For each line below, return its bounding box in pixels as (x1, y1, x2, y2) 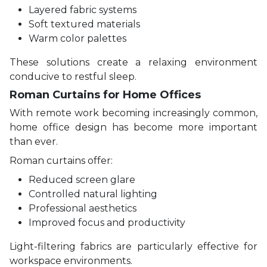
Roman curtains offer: (10, 154, 113, 166)
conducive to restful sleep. (10, 70, 136, 82)
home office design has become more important (10, 121, 257, 133)
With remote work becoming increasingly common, (10, 107, 257, 119)
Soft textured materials (29, 18, 140, 30)
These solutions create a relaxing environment (10, 56, 257, 68)
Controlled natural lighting (29, 188, 157, 200)
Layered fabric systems (29, 4, 136, 15)
